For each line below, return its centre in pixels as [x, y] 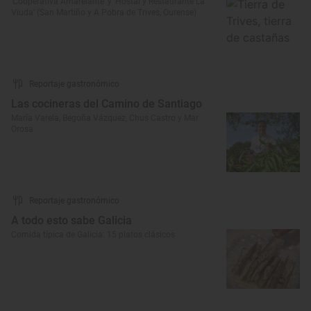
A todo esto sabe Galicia [72, 220]
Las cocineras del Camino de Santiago [107, 104]
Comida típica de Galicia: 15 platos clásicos [93, 235]
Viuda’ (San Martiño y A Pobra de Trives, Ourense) [104, 12]
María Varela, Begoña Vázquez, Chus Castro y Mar [105, 118]
